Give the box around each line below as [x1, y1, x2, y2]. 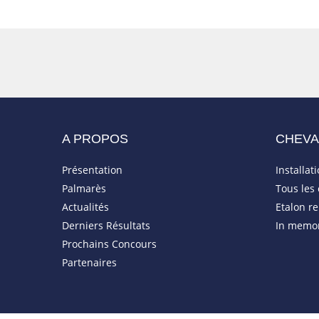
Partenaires [62, 255, 117, 269]
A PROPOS [62, 132, 128, 147]
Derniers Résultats [62, 218, 150, 232]
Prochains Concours [62, 236, 157, 251]
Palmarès [62, 181, 106, 195]
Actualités [62, 199, 109, 214]
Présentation [62, 162, 122, 177]
